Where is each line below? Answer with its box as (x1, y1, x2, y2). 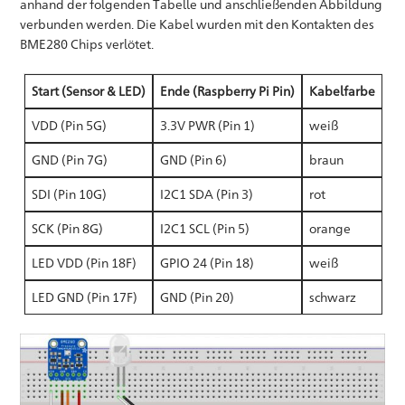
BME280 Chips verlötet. (20, 36, 155, 52)
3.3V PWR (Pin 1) (159, 118, 255, 134)
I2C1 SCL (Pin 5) (159, 221, 250, 237)
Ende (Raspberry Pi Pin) (159, 83, 295, 99)
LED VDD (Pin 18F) (31, 255, 137, 271)
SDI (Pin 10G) (31, 186, 107, 202)
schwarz (308, 289, 356, 306)
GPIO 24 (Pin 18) (159, 255, 254, 271)
